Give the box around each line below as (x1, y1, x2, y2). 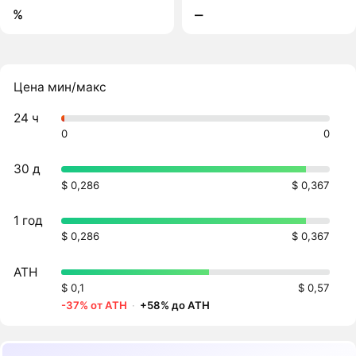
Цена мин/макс (14, 79, 107, 95)
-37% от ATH (61, 299, 128, 311)
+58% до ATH (140, 299, 211, 311)
